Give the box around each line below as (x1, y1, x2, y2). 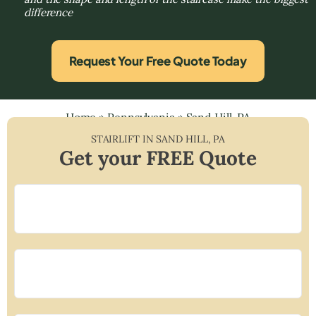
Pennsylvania (107, 109, 175, 124)
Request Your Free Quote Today (68, 52, 248, 68)
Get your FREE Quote (59, 145, 257, 171)
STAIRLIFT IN (90, 132, 157, 145)
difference (24, 5, 73, 19)
